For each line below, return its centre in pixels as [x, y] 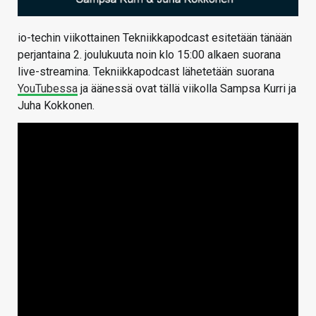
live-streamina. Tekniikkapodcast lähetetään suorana [146, 72]
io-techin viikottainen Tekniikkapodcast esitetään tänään [155, 38]
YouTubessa [48, 89]
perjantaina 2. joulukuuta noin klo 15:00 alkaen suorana [149, 55]
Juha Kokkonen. [56, 106]
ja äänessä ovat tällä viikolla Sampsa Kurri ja [187, 89]
